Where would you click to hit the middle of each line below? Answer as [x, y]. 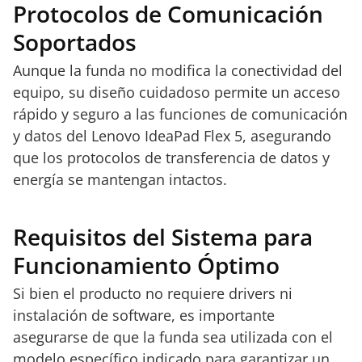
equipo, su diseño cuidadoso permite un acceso [177, 92]
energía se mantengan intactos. [120, 179]
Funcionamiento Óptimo [146, 265]
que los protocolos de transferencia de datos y [171, 158]
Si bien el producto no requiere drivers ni [153, 293]
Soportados [75, 42]
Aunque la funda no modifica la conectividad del [178, 70]
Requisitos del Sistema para [163, 237]
